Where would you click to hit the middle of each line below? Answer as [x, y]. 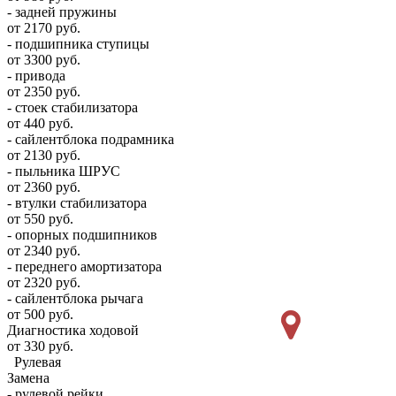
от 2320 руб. [44, 282]
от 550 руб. [40, 219]
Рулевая [38, 362]
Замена [28, 378]
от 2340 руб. [44, 251]
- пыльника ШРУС [64, 171]
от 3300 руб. [44, 60]
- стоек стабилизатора [72, 107]
